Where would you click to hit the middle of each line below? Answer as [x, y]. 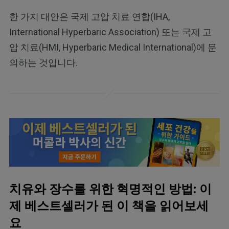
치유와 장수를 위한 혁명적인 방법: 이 [110, 189]
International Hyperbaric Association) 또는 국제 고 [110, 32]
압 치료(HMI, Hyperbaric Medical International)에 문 [113, 47]
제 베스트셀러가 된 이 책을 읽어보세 [109, 206]
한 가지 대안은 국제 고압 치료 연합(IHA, [89, 16]
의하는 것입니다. [43, 62]
